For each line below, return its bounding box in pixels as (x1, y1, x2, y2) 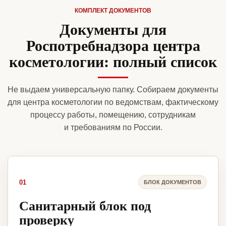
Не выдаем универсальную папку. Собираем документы (8, 85, 218, 94)
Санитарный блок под (19, 196, 151, 215)
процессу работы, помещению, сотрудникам (30, 110, 196, 120)
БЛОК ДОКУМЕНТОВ (144, 179, 201, 185)
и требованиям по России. (64, 123, 162, 132)
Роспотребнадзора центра (26, 34, 200, 56)
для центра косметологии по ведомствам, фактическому (8, 98, 218, 107)
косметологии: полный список (9, 50, 217, 73)
